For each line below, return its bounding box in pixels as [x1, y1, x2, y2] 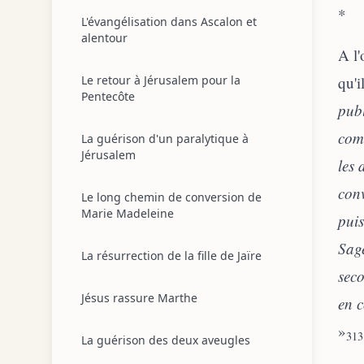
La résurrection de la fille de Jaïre [81, 248, 262, 263]
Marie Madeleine [81, 206, 174, 221]
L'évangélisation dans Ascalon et [81, 14, 257, 29]
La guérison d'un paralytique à [81, 131, 249, 146]
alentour [81, 30, 128, 45]
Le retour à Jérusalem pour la [81, 72, 240, 88]
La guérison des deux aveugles [81, 332, 250, 348]
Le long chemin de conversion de [81, 189, 262, 205]
